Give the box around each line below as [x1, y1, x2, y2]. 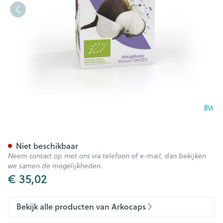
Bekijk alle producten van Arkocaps [16, 201, 146, 212]
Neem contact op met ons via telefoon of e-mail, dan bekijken [8, 151, 206, 161]
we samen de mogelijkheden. [8, 161, 103, 171]
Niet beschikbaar [16, 140, 78, 151]
